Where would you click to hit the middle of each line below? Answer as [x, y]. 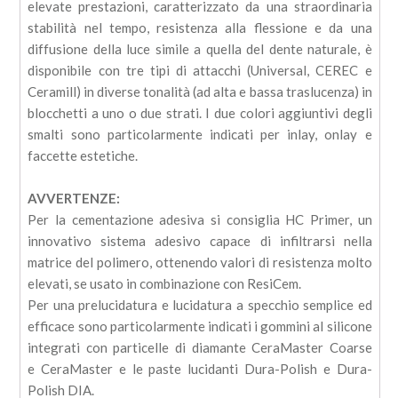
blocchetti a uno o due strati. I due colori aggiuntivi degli [200, 113]
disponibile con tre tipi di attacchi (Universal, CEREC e [200, 71]
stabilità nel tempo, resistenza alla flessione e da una [200, 28]
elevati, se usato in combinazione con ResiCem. [165, 284]
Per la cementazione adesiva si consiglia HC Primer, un [200, 220]
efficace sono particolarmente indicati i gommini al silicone [200, 326]
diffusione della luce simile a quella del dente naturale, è [200, 49]
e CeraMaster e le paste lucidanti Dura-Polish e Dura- [200, 369]
